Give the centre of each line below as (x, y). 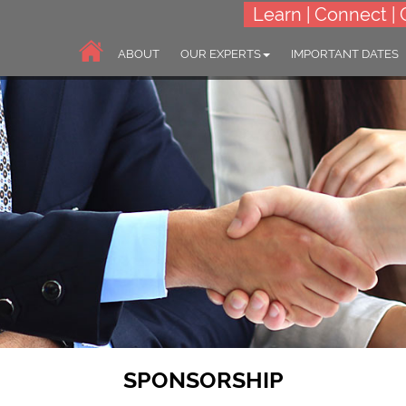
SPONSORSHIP (203, 380)
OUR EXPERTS (221, 54)
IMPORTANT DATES (345, 54)
